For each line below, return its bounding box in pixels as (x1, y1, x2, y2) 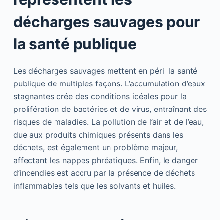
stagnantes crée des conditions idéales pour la (13, 91, 187, 101)
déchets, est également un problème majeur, (13, 142, 178, 152)
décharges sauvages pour (13, 12, 200, 30)
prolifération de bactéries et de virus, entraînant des (13, 104, 207, 114)
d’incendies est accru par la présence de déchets (13, 167, 195, 178)
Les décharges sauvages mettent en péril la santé (13, 65, 197, 76)
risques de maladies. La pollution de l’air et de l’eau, (13, 116, 204, 127)
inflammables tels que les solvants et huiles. (13, 180, 176, 191)
